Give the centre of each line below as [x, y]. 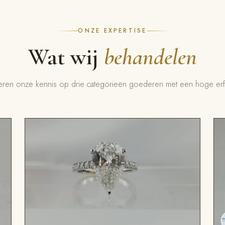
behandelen [150, 57]
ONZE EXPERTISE [113, 31]
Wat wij [66, 57]
